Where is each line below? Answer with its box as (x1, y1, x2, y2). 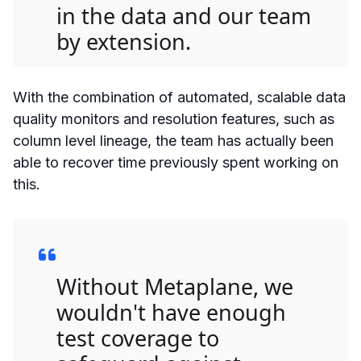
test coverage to (56, 322, 219, 353)
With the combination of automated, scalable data (13, 88, 346, 106)
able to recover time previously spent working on (13, 153, 338, 171)
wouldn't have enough (56, 297, 286, 327)
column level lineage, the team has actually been (13, 131, 334, 149)
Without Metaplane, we (56, 271, 293, 301)
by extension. (56, 26, 191, 56)
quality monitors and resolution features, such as (13, 110, 334, 127)
